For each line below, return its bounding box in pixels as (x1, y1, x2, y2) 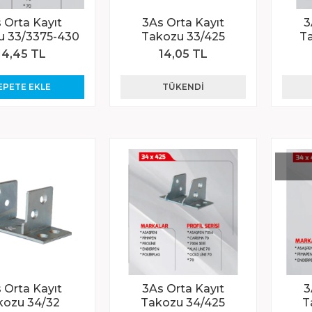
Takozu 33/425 (141, 29, 225, 43)
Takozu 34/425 (141, 295, 226, 309)
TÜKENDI (162, 81, 204, 92)
